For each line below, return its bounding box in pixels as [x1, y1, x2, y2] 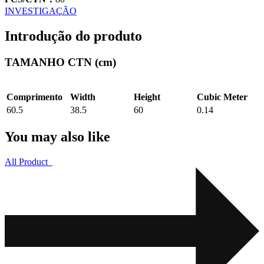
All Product [5, 157, 48, 167]
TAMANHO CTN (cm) [5, 55, 116, 68]
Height [134, 92, 160, 103]
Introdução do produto [5, 28, 142, 44]
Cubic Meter [197, 92, 247, 103]
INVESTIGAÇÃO [5, 5, 77, 16]
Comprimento [6, 92, 62, 103]
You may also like [5, 129, 110, 145]
